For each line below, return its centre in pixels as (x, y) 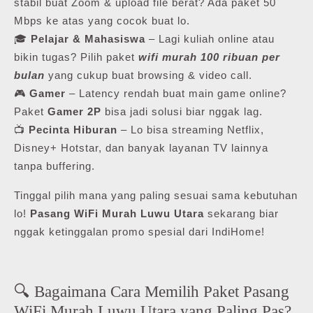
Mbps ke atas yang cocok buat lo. (102, 21)
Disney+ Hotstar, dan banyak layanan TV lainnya (141, 148)
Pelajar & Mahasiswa (88, 39)
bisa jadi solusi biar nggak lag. (182, 112)
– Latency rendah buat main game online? (176, 94)
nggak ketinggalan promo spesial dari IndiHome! (139, 232)
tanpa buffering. (54, 166)
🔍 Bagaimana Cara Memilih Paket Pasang (152, 292)
